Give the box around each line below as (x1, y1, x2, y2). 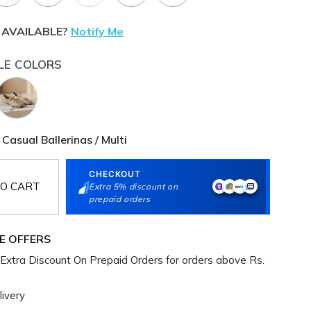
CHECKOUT (89, 168, 141, 179)
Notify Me (70, 24, 124, 38)
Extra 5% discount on (89, 180, 178, 192)
